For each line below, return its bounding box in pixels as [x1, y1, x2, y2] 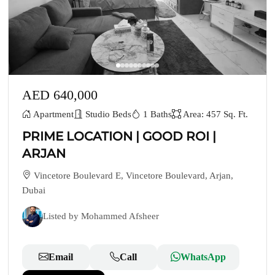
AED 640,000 [22, 87, 98, 103]
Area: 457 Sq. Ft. [181, 109, 249, 120]
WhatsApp [180, 251, 227, 262]
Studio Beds [83, 109, 132, 120]
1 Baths [141, 109, 172, 120]
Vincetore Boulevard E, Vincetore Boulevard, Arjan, [31, 170, 234, 180]
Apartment [31, 109, 74, 120]
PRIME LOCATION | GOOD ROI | [22, 128, 217, 144]
